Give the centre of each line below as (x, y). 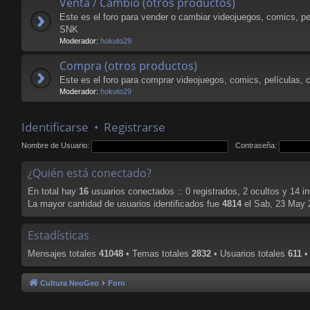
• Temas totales (157, 254)
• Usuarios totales (249, 254)
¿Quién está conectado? (90, 173)
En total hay (53, 191)
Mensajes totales (63, 254)
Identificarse (55, 127)
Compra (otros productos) (128, 66)
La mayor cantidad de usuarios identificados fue (125, 204)
